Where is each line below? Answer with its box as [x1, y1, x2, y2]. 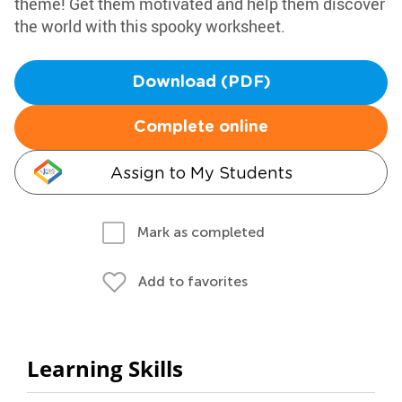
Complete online [134, 119, 268, 135]
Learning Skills [27, 354, 183, 383]
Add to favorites [138, 273, 248, 290]
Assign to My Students [109, 163, 293, 182]
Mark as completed [137, 223, 265, 240]
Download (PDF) [131, 74, 271, 91]
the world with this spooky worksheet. [14, 15, 285, 37]
